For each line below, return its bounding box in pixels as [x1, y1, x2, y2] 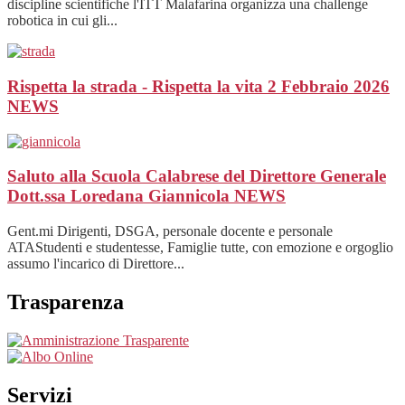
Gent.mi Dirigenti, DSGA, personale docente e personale [7, 223, 333, 240]
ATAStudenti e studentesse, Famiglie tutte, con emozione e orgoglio [7, 240, 393, 256]
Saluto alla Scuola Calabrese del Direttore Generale [7, 166, 386, 186]
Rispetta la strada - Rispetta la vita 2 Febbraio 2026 [7, 77, 390, 97]
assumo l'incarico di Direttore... [7, 256, 184, 272]
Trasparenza [7, 290, 124, 315]
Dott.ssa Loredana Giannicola [7, 186, 234, 206]
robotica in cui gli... [7, 13, 118, 29]
